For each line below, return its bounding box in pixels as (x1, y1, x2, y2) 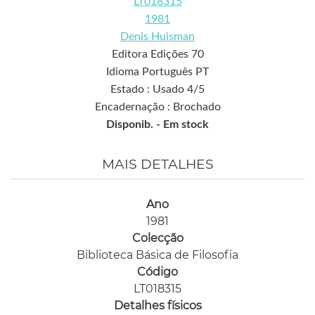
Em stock (163, 118, 209, 130)
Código (137, 264, 178, 278)
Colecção (131, 231, 184, 245)
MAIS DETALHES (101, 155, 214, 172)
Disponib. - (106, 118, 163, 130)
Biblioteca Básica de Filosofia (77, 247, 238, 262)
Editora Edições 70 (111, 48, 204, 60)
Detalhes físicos (113, 298, 202, 312)
